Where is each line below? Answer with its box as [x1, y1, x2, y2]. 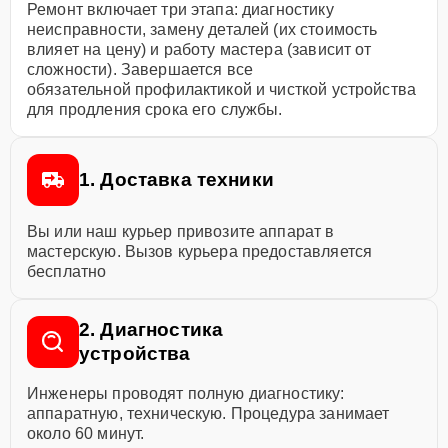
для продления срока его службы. [27, 101, 283, 118]
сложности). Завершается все [27, 61, 254, 78]
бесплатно [27, 263, 107, 280]
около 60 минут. [27, 425, 145, 442]
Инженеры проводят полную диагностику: [27, 385, 345, 402]
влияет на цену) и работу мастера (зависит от [27, 41, 372, 58]
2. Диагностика [79, 319, 224, 340]
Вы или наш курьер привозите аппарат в [27, 223, 335, 240]
